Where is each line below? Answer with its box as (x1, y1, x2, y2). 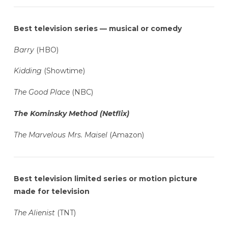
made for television (13, 187, 90, 196)
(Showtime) (43, 66, 85, 76)
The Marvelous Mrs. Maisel (13, 130, 107, 139)
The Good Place (13, 88, 72, 97)
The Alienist (13, 208, 55, 217)
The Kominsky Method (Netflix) (13, 109, 129, 119)
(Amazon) (107, 130, 144, 139)
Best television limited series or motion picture (13, 174, 197, 184)
